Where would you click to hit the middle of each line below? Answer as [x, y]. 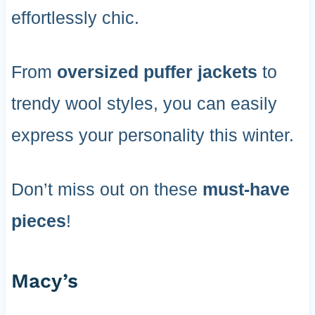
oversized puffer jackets [157, 72]
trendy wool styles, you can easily [144, 104]
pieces [38, 221]
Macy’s [44, 281]
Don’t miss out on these [107, 189]
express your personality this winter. [152, 135]
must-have [246, 189]
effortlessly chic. [75, 18]
